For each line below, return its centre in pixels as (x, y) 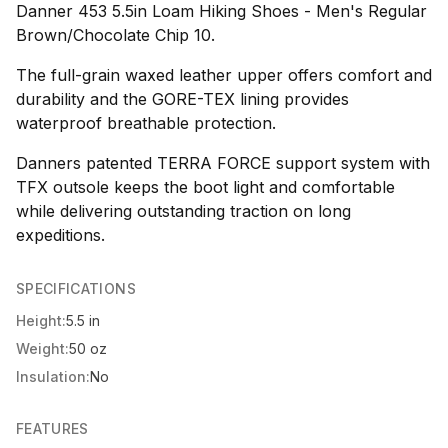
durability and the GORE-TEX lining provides (182, 99)
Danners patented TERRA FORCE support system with (223, 163)
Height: (41, 321)
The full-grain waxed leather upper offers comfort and (224, 75)
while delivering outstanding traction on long (183, 211)
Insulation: (53, 377)
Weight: (42, 349)
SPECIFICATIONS (76, 289)
